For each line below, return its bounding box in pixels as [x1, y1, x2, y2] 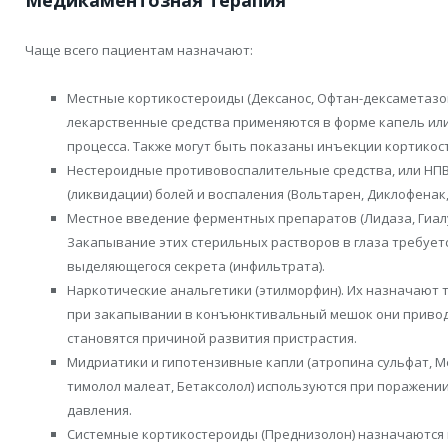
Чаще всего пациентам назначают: [25, 41, 253, 60]
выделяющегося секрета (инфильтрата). [67, 257, 325, 276]
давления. [67, 401, 132, 420]
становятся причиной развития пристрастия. [67, 329, 357, 348]
